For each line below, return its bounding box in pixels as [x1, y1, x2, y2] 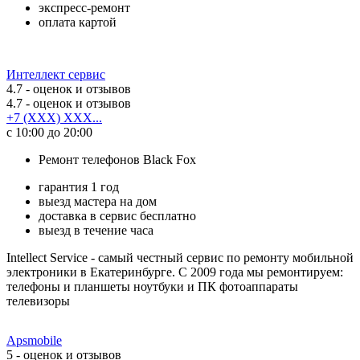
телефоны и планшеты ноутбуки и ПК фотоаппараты [6, 279, 298, 293]
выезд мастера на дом [39, 194, 157, 208]
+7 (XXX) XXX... [6, 110, 102, 125]
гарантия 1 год [39, 179, 119, 194]
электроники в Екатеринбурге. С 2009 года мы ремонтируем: [6, 264, 343, 279]
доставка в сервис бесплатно [39, 208, 196, 223]
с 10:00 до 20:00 [6, 125, 92, 139]
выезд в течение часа [39, 223, 153, 237]
